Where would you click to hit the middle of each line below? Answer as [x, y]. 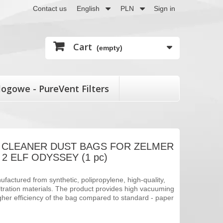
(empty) [110, 48]
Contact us [50, 8]
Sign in [165, 8]
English [88, 8]
